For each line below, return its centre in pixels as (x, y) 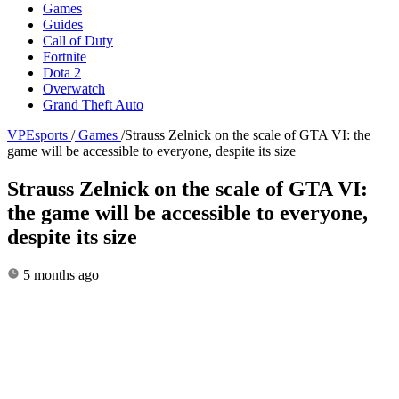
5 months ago (59, 274)
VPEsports (37, 134)
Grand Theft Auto (93, 104)
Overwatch (74, 88)
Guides (63, 24)
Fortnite (65, 56)
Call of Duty (78, 40)
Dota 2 (62, 72)
